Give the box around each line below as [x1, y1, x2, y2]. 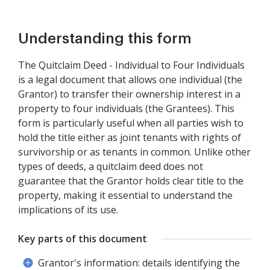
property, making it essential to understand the [18, 189, 233, 202]
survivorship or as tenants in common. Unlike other [18, 145, 251, 159]
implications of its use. [18, 203, 118, 216]
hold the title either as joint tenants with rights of [18, 131, 241, 144]
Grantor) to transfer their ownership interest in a [18, 87, 240, 101]
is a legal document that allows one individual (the [18, 73, 242, 86]
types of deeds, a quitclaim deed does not [18, 160, 203, 173]
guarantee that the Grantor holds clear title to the [18, 174, 243, 187]
